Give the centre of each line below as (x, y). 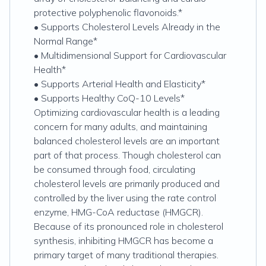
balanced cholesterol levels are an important (127, 141)
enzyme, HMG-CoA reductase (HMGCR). (118, 212)
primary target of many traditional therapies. (126, 255)
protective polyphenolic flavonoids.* (108, 12)
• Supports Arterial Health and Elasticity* (120, 84)
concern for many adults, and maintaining (121, 126)
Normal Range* (66, 41)
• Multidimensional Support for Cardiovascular (130, 55)
